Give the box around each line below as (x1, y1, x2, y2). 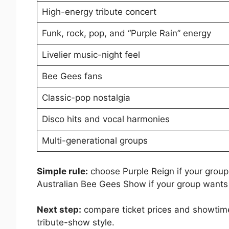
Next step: (37, 204, 81, 215)
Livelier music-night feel (41, 50, 140, 60)
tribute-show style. (37, 217, 114, 228)
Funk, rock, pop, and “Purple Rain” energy (41, 28, 211, 39)
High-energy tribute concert (41, 7, 156, 17)
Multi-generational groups (41, 135, 148, 146)
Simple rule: (37, 166, 88, 176)
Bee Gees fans (41, 71, 102, 82)
